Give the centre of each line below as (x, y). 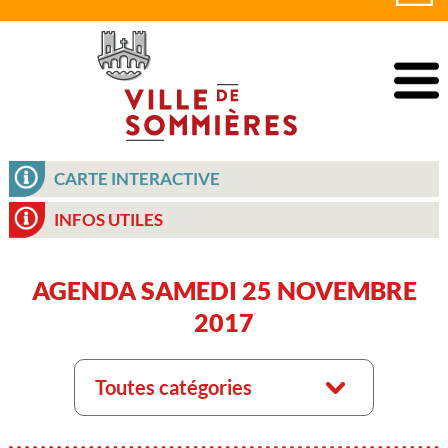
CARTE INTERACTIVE (136, 179)
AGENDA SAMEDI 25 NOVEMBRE (224, 290)
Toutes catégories (173, 387)
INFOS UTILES (108, 220)
